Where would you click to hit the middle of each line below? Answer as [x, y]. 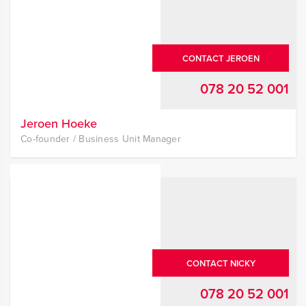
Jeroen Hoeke [59, 124]
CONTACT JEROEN [221, 58]
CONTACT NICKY [221, 263]
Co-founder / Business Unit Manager [101, 139]
